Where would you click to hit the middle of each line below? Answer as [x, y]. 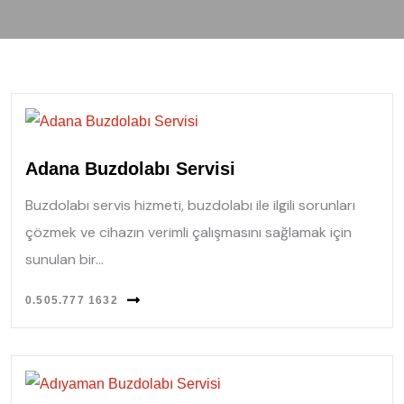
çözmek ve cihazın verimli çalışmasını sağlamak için [188, 232]
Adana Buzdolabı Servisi [130, 168]
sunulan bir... [64, 259]
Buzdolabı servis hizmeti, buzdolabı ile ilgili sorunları [190, 205]
